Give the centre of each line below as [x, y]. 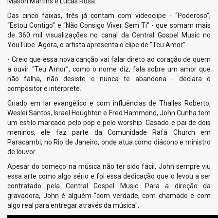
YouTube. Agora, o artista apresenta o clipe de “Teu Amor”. [97, 45]
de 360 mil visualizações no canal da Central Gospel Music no [109, 35]
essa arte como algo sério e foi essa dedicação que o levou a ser [109, 176]
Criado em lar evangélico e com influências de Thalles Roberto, [109, 103]
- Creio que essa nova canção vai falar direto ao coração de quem [109, 59]
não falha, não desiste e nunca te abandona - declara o [109, 79]
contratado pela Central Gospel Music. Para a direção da [109, 186]
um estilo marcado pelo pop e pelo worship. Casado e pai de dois [109, 122]
